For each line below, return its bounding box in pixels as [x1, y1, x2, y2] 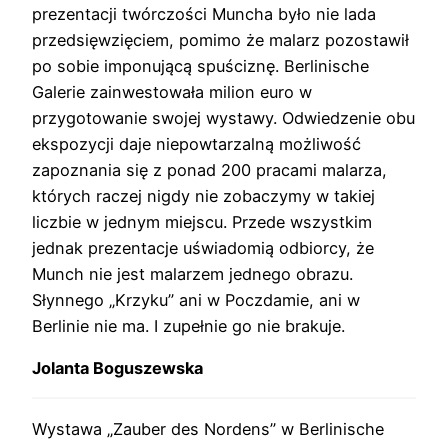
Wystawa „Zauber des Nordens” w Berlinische [32, 418, 384, 439]
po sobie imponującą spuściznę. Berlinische [32, 55, 369, 76]
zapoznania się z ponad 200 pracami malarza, [32, 159, 387, 180]
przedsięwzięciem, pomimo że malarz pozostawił [32, 29, 409, 50]
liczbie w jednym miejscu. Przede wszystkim [32, 211, 372, 232]
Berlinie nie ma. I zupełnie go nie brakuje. [32, 315, 345, 336]
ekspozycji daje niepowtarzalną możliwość [32, 133, 361, 154]
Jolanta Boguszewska [32, 358, 203, 379]
